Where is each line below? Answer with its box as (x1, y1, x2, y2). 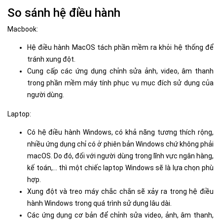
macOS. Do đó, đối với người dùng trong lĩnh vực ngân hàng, (27, 151, 214, 160)
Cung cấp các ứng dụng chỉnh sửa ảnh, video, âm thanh (27, 67, 214, 75)
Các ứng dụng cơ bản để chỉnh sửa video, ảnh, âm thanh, (27, 211, 214, 219)
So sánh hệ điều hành (7, 5, 120, 20)
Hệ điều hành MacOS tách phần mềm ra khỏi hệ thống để (27, 43, 214, 51)
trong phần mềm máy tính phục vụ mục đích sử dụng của (27, 78, 214, 87)
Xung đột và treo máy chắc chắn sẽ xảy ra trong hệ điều (27, 187, 214, 195)
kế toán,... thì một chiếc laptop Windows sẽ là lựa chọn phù (27, 163, 214, 172)
